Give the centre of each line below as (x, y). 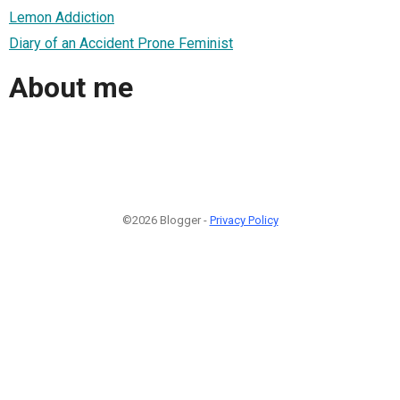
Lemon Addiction (62, 17)
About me (71, 88)
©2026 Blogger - (166, 220)
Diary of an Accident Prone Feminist (121, 43)
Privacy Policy (244, 220)
